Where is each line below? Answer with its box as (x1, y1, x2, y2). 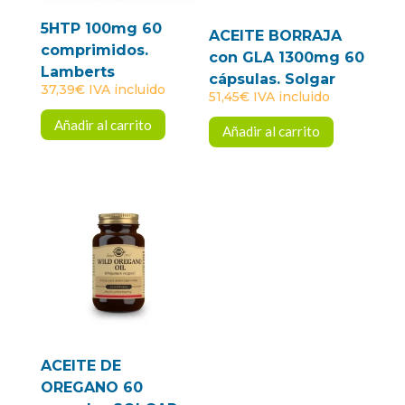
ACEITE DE (40, 357, 121, 375)
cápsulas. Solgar (209, 70, 336, 88)
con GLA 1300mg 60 (209, 48, 365, 66)
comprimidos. (40, 42, 148, 60)
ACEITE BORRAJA (209, 26, 343, 44)
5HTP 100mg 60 (40, 20, 162, 38)
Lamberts (40, 63, 115, 81)
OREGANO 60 (40, 379, 143, 397)
